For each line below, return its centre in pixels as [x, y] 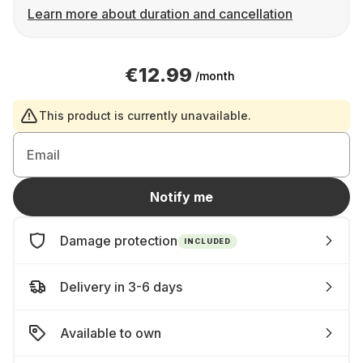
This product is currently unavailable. [145, 115]
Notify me [181, 197]
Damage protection [119, 241]
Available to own [111, 333]
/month [215, 75]
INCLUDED [208, 241]
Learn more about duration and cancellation [160, 14]
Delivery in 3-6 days [121, 287]
